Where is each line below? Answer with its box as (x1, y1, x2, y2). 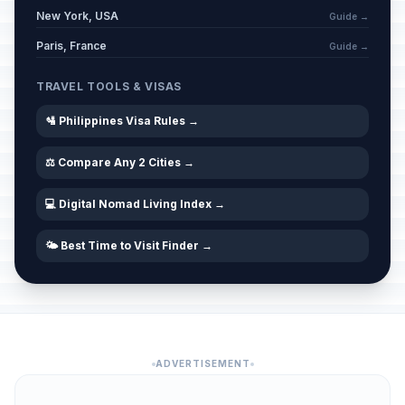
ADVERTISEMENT (155, 358, 250, 369)
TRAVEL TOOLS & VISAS (36, 80, 182, 93)
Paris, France (36, 39, 107, 52)
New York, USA (36, 9, 118, 23)
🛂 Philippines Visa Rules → (45, 114, 199, 127)
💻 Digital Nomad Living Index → (45, 197, 225, 211)
